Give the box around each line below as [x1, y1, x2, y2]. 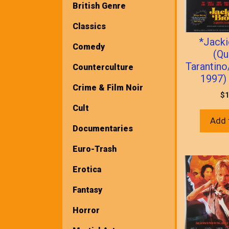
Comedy [73, 41, 105, 52]
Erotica [73, 164, 101, 174]
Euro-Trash [73, 144, 117, 154]
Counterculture [73, 62, 133, 72]
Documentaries [73, 123, 133, 133]
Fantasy [73, 185, 102, 195]
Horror [73, 205, 100, 215]
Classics [73, 21, 106, 31]
